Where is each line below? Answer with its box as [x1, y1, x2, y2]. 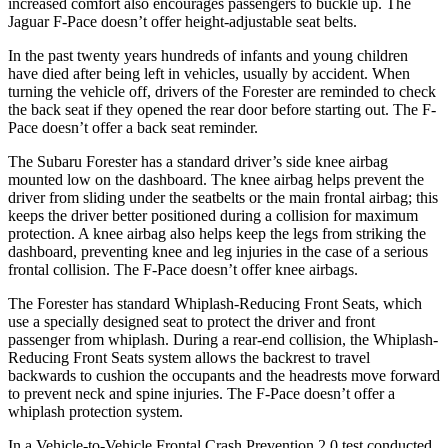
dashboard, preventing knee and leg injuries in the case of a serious [8, 242, 428, 260]
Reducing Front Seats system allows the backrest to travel [8, 348, 370, 366]
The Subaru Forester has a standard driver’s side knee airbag [8, 152, 388, 170]
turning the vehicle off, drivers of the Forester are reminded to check [8, 82, 436, 100]
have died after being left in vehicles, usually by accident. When [8, 64, 410, 82]
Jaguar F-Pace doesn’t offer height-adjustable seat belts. [8, 12, 357, 30]
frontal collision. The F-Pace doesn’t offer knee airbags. [8, 260, 358, 278]
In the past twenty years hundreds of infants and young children [8, 46, 408, 64]
